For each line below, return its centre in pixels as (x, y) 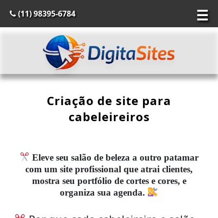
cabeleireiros (109, 117)
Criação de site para (109, 101)
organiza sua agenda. (103, 193)
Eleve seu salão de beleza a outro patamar (116, 158)
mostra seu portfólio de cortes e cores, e (109, 181)
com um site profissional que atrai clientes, (109, 169)
